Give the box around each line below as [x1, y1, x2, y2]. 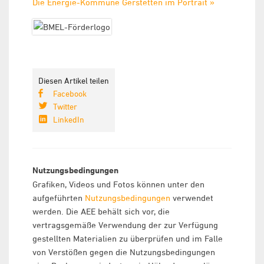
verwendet [170, 193, 213, 203]
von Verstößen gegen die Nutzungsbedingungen [32, 247, 215, 257]
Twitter [53, 101, 77, 111]
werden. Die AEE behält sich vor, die [32, 206, 170, 216]
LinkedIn [53, 114, 84, 124]
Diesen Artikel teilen [38, 75, 109, 85]
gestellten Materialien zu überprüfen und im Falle [32, 233, 223, 243]
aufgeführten [32, 193, 85, 203]
